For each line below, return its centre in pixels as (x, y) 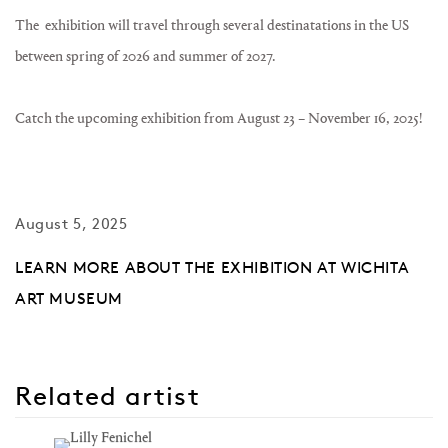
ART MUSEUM (69, 298)
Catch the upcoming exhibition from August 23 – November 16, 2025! (218, 118)
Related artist (107, 396)
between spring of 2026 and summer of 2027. (145, 56)
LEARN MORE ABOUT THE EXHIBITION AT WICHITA (212, 267)
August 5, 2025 (71, 223)
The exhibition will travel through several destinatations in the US (212, 25)
